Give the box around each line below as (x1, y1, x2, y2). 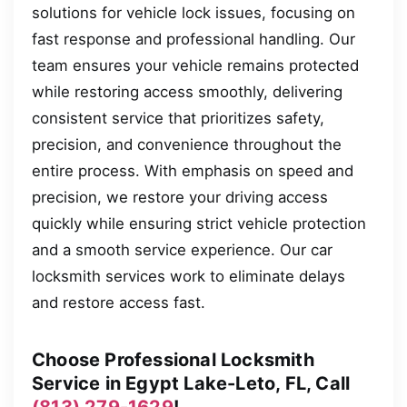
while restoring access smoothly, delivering (32, 82, 342, 101)
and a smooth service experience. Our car (32, 240, 333, 259)
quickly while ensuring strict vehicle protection (32, 213, 366, 233)
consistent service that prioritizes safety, (32, 108, 324, 127)
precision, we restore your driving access (32, 187, 328, 206)
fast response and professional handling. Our (32, 29, 355, 48)
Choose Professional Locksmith (32, 348, 314, 371)
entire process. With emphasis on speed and (32, 161, 353, 180)
